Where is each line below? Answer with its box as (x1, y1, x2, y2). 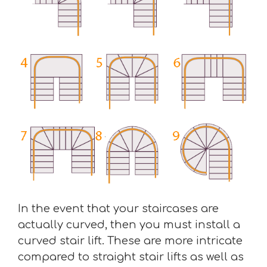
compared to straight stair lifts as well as (18, 250, 244, 263)
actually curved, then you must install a (18, 218, 240, 231)
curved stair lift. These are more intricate (18, 234, 243, 247)
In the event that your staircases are (18, 202, 219, 215)
